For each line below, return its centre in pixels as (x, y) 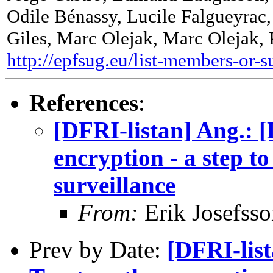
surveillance (115, 185)
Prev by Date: (98, 249)
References (84, 102)
